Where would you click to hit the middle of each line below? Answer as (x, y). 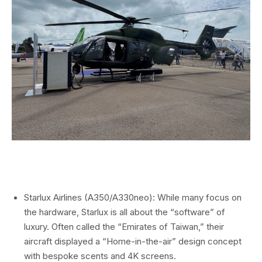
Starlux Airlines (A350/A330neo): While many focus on (133, 197)
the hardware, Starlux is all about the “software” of (125, 212)
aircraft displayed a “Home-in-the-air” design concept (133, 241)
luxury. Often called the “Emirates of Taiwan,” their (124, 226)
